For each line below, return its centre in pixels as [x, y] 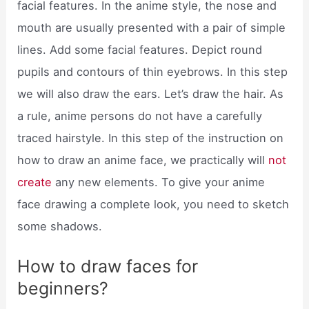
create [35, 182]
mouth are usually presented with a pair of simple [152, 28]
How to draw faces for [108, 267]
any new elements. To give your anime [159, 182]
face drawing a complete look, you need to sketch [153, 205]
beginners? [63, 289]
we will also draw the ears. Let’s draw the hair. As [151, 94]
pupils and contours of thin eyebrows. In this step [153, 72]
